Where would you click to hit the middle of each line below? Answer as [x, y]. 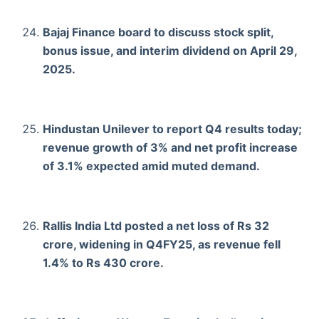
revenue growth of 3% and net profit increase [170, 147]
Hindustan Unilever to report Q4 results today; [172, 129]
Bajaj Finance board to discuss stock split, [158, 32]
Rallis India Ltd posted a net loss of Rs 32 [156, 225]
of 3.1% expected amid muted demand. [151, 166]
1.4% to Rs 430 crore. [103, 262]
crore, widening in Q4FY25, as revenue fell [162, 244]
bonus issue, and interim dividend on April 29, [170, 50]
